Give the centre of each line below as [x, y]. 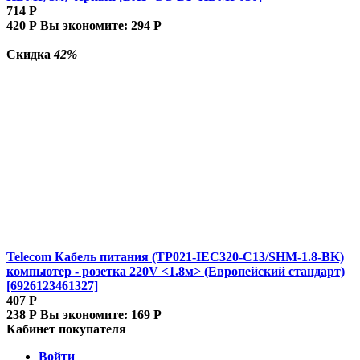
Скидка [30, 54]
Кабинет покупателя [66, 329]
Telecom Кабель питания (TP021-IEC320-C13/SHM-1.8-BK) [175, 256]
